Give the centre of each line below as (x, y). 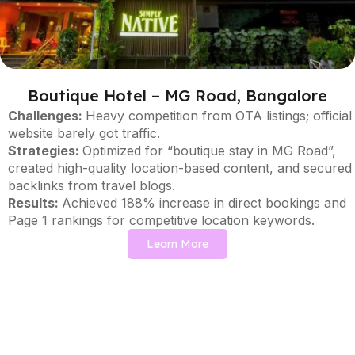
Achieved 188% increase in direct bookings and (204, 203)
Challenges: (46, 116)
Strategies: (45, 151)
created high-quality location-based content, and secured (179, 168)
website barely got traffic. (84, 134)
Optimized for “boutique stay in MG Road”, (209, 151)
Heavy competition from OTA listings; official (218, 116)
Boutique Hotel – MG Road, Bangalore (177, 96)
